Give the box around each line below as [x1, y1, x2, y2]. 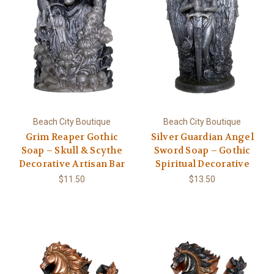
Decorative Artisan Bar [18, 158, 125, 171]
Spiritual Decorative [155, 158, 250, 171]
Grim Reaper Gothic [25, 131, 118, 144]
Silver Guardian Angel [150, 131, 254, 144]
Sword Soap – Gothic [154, 144, 251, 157]
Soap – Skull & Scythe [21, 144, 122, 157]
